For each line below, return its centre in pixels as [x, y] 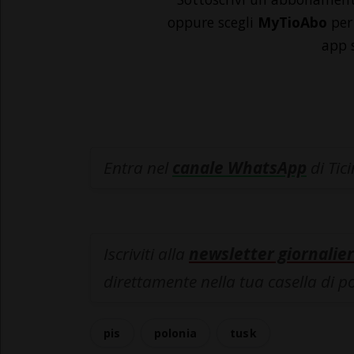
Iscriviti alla [146, 254]
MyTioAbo [292, 23]
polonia [175, 333]
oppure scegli [213, 23]
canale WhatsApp [239, 168]
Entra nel [138, 168]
